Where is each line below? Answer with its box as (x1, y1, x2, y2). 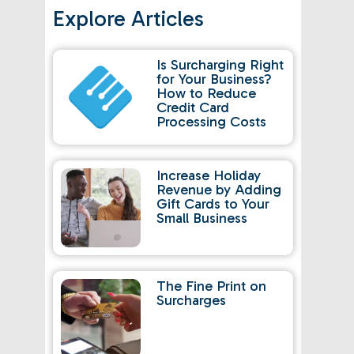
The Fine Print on (156, 277, 267, 296)
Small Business (156, 209, 248, 228)
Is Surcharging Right (156, 56, 284, 74)
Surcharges (156, 292, 227, 310)
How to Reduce (156, 85, 257, 103)
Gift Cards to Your (156, 195, 270, 213)
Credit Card (156, 99, 230, 117)
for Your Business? (156, 70, 273, 88)
